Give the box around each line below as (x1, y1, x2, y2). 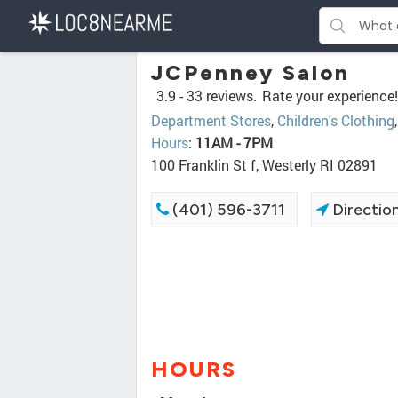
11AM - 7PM (195, 133, 273, 152)
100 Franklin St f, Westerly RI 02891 (151, 155, 378, 174)
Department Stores (151, 111, 271, 130)
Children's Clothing (277, 111, 394, 130)
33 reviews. (187, 86, 257, 105)
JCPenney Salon (151, 60, 350, 85)
